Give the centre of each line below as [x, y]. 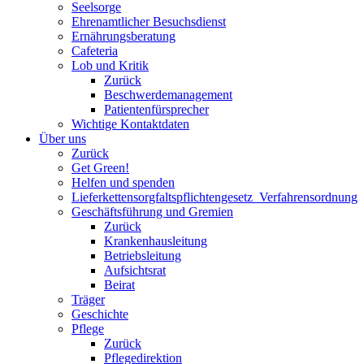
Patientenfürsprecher [156, 109]
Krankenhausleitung [156, 241]
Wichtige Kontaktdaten [130, 124]
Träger [88, 299]
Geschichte [100, 314]
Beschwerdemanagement [168, 95]
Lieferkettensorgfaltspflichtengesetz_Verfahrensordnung [214, 197]
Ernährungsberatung [123, 36]
